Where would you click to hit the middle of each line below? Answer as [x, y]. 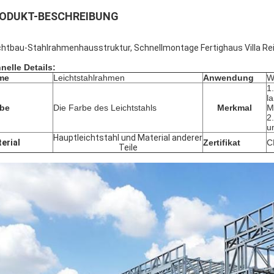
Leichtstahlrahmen [89, 78]
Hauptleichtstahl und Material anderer [128, 138]
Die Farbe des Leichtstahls [105, 108]
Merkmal [235, 108]
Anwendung [228, 78]
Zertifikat [222, 143]
